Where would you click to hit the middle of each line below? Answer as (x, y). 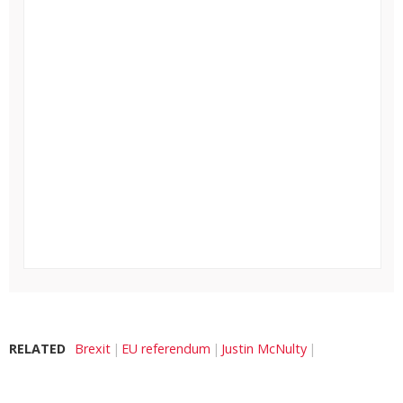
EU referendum (166, 348)
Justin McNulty (264, 348)
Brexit (93, 348)
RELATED (37, 348)
